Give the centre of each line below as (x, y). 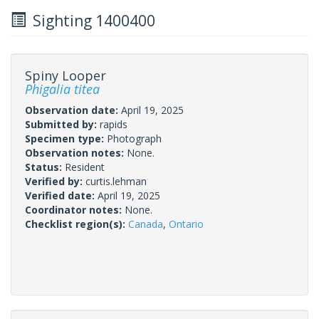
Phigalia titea (62, 89)
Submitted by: (62, 124)
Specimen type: (66, 138)
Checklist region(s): (77, 224)
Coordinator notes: (75, 209)
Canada (146, 224)
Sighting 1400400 (90, 20)
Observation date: (73, 110)
